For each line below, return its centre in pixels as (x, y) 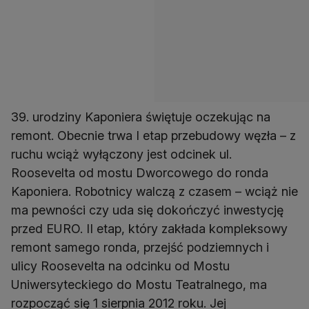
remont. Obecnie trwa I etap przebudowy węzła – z (153, 136)
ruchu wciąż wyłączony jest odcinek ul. (121, 154)
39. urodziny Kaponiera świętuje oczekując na (141, 117)
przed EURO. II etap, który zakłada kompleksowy (149, 229)
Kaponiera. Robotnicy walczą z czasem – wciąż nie (154, 192)
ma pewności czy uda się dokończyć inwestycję (147, 210)
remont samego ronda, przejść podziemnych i (140, 248)
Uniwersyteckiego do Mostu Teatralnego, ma (139, 285)
